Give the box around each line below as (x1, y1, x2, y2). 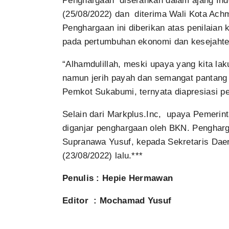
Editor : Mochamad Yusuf (62, 196, 172, 206)
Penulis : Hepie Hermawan (62, 173, 173, 184)
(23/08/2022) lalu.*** (62, 151, 143, 161)
